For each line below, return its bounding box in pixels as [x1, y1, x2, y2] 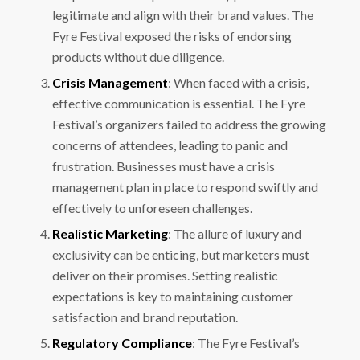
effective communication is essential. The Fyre [51, 96, 305, 112]
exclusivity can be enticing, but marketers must [51, 247, 309, 263]
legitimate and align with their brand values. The [51, 7, 313, 23]
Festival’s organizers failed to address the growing [51, 117, 326, 133]
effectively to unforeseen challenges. [51, 200, 252, 216]
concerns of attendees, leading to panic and [51, 137, 288, 153]
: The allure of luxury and [167, 226, 301, 242]
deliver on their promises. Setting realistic [51, 268, 278, 284]
